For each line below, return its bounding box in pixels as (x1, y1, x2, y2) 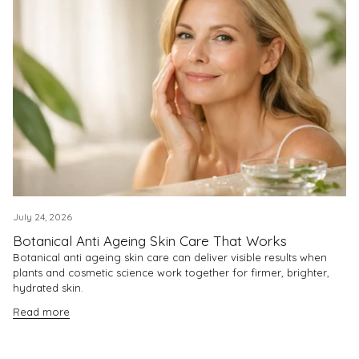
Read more (13, 305, 70, 318)
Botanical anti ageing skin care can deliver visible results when (13, 250, 327, 264)
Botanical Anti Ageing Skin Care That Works (13, 232, 287, 249)
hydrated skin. (13, 280, 83, 294)
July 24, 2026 (13, 210, 72, 223)
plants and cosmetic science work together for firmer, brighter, (13, 265, 329, 279)
